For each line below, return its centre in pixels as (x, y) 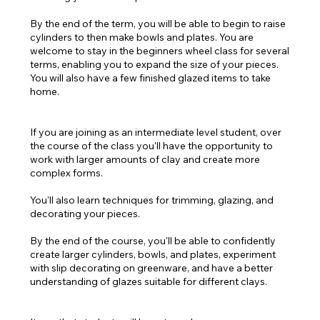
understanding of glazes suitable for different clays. (149, 281)
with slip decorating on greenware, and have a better (152, 268)
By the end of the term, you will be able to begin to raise (158, 24)
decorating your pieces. (85, 214)
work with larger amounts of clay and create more (145, 159)
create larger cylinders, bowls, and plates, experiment (153, 254)
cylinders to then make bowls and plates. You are (142, 37)
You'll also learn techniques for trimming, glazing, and (152, 200)
